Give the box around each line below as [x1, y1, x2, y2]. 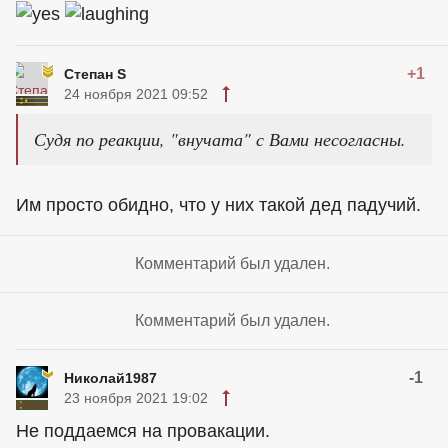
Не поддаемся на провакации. [16, 421, 270, 441]
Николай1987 [64, 370, 157, 386]
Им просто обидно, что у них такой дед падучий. [16, 195, 421, 215]
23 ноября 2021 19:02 [64, 390, 208, 406]
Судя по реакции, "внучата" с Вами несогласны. [34, 127, 406, 151]
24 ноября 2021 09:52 [64, 86, 208, 102]
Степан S [64, 66, 126, 82]
